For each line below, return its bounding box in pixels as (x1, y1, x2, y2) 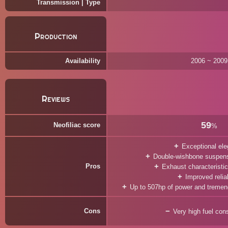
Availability (65, 57, 100, 65)
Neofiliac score (53, 121, 100, 129)
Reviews (42, 93, 70, 104)
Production (35, 31, 77, 42)
